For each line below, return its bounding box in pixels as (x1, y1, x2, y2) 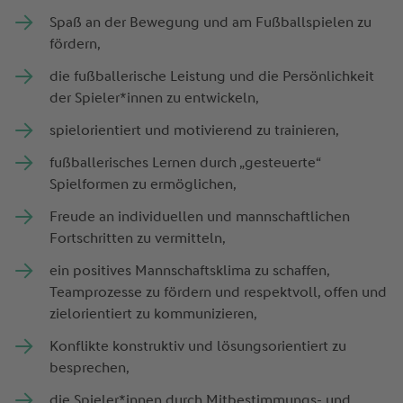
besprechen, (49, 359, 136, 377)
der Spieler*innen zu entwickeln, (49, 89, 262, 107)
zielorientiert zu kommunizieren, (49, 305, 260, 323)
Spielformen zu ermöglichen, (49, 175, 239, 193)
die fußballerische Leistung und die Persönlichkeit (49, 67, 374, 85)
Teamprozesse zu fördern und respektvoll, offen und (49, 283, 387, 301)
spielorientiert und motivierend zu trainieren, (49, 121, 342, 139)
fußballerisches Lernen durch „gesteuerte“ (49, 154, 320, 172)
